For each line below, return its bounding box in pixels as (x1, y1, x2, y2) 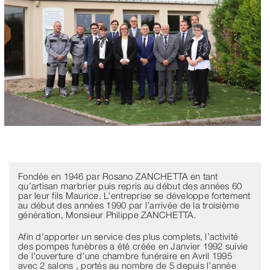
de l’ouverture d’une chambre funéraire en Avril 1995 (17, 250, 233, 262)
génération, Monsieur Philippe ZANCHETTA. (17, 209, 196, 221)
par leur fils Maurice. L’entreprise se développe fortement (17, 190, 251, 201)
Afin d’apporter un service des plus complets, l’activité (17, 231, 239, 242)
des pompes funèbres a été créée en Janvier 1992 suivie (17, 240, 248, 252)
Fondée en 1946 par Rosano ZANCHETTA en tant (17, 171, 218, 182)
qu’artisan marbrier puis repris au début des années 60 (17, 180, 242, 192)
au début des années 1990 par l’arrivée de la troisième (17, 199, 240, 211)
